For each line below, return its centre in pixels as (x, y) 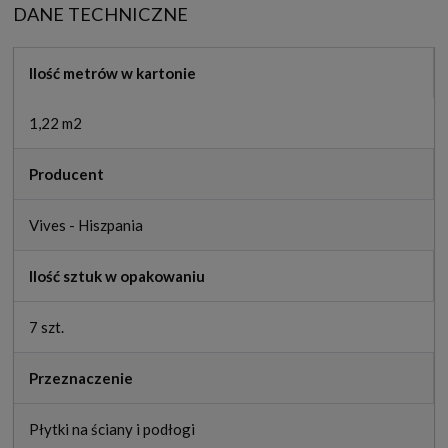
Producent (66, 173)
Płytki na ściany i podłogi (112, 428)
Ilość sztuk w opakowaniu (117, 275)
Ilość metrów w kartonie (112, 72)
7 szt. (46, 326)
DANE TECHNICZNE (100, 13)
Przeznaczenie (81, 377)
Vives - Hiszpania (86, 224)
